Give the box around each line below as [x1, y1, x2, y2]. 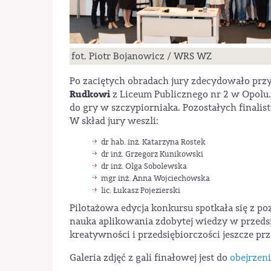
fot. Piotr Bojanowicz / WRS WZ [71, 50, 212, 63]
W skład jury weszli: [70, 115, 158, 128]
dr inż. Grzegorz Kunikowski [100, 149, 203, 160]
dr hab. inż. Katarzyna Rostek [100, 137, 206, 148]
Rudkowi [70, 88, 110, 102]
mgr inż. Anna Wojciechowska [100, 173, 210, 184]
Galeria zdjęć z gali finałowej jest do [70, 252, 230, 264]
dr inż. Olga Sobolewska [100, 161, 187, 172]
